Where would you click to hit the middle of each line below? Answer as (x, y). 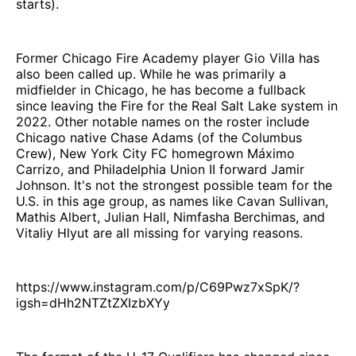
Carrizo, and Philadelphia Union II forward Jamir (160, 170)
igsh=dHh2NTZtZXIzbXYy (93, 303)
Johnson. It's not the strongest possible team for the (174, 186)
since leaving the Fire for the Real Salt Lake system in (177, 106)
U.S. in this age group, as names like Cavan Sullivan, (172, 201)
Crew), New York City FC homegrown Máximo (155, 154)
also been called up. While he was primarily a (151, 74)
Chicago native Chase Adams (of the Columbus (159, 138)
